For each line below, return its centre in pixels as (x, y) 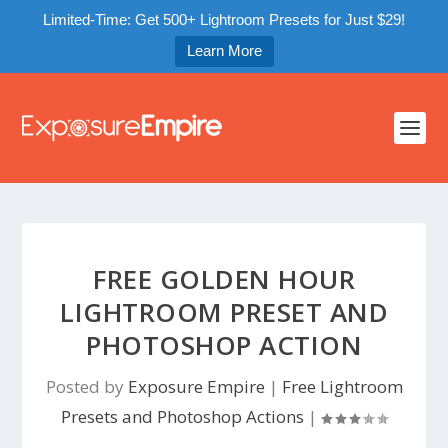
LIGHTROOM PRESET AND (224, 312)
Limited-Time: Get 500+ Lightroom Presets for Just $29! (224, 19)
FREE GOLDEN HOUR (224, 279)
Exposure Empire (196, 386)
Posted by (86, 386)
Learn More (224, 50)
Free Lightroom (342, 386)
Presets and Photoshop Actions (182, 416)
